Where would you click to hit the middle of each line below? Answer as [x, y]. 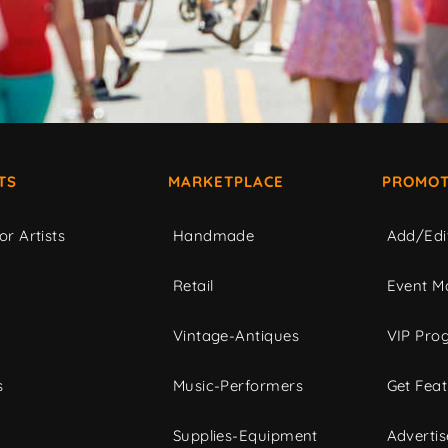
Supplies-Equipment [245, 436]
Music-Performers [237, 386]
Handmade [213, 236]
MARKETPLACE [225, 182]
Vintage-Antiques [235, 336]
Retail [193, 286]
